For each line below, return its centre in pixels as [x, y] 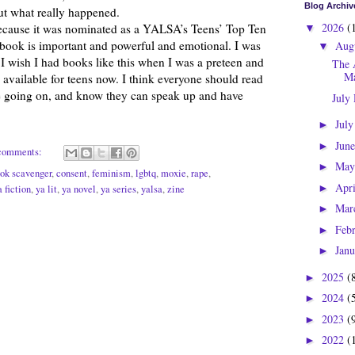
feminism [111, 173]
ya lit [46, 189]
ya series [118, 189]
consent [72, 173]
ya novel [79, 189]
